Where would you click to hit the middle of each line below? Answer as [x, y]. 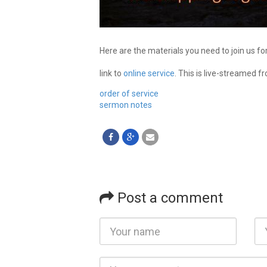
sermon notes [126, 105]
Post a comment [168, 198]
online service [149, 74]
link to [111, 74]
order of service [129, 94]
